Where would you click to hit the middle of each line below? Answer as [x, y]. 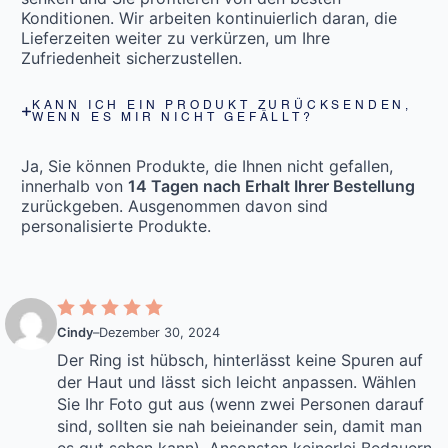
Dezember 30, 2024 [159, 332]
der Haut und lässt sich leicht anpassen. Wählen [236, 381]
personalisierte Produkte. [116, 225]
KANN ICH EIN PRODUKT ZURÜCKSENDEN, [221, 105]
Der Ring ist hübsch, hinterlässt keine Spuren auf [240, 359]
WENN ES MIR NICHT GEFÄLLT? [172, 117]
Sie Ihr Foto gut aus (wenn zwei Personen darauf [240, 403]
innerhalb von [74, 185]
